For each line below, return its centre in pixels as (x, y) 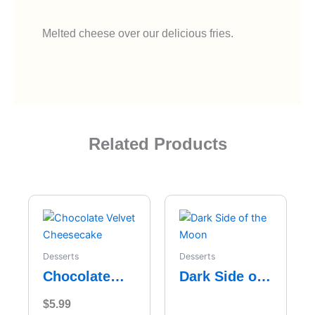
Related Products (157, 144)
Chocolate (77, 276)
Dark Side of (220, 276)
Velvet (63, 294)
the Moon (211, 294)
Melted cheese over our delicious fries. (138, 33)
